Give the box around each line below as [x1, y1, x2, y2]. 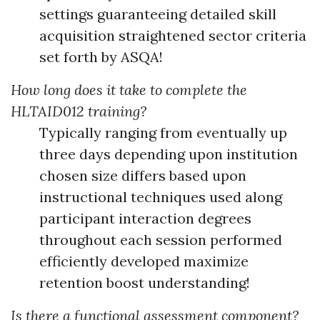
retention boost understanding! [39, 274, 250, 291]
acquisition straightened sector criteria [39, 26, 306, 44]
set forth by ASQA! [39, 48, 163, 66]
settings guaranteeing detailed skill [39, 5, 276, 23]
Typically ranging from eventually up [39, 124, 287, 141]
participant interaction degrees [39, 209, 251, 227]
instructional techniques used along [39, 188, 282, 206]
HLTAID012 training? [11, 102, 146, 120]
